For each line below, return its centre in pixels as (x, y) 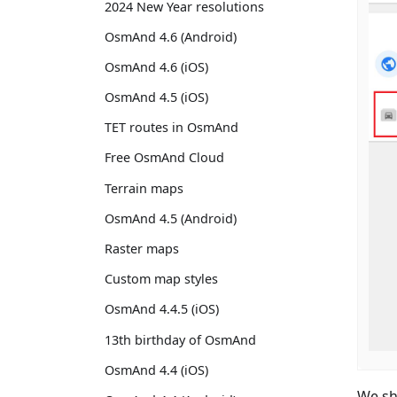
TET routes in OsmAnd (171, 128)
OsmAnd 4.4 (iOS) (156, 370)
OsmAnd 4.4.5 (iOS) (162, 309)
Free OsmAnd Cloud (164, 158)
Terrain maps (144, 188)
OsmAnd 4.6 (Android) (171, 36)
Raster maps (142, 249)
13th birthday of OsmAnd (180, 339)
